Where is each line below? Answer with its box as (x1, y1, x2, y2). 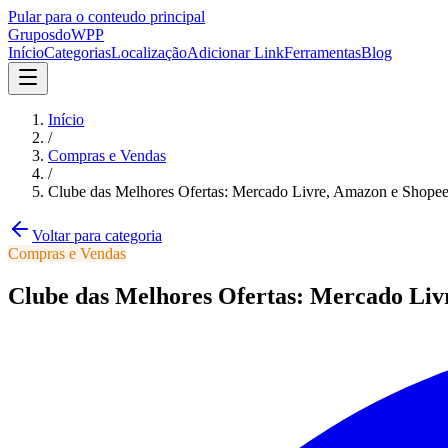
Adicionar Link (187, 44, 284, 61)
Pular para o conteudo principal (8, 8, 205, 25)
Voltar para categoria (32, 227, 162, 244)
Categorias (44, 44, 111, 61)
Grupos (8, 26, 55, 43)
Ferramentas (284, 44, 361, 61)
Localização (111, 44, 187, 61)
